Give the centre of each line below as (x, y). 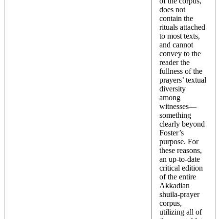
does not (172, 9)
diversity (173, 88)
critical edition (181, 168)
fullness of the (181, 71)
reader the (175, 62)
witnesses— (178, 106)
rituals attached (182, 27)
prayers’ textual (183, 80)
